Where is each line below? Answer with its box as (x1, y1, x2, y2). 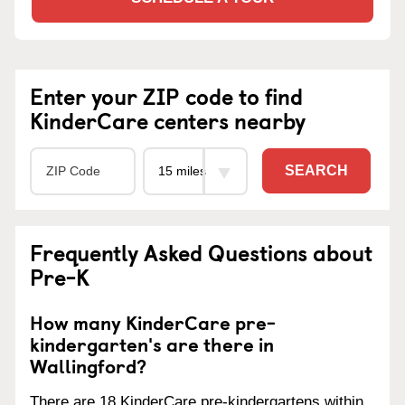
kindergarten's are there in (30, 328, 274, 358)
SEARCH (285, 163, 348, 179)
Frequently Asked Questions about (30, 235, 372, 268)
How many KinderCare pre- (30, 306, 276, 336)
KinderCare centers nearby (30, 103, 306, 137)
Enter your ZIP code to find (30, 79, 303, 112)
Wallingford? (30, 350, 146, 380)
